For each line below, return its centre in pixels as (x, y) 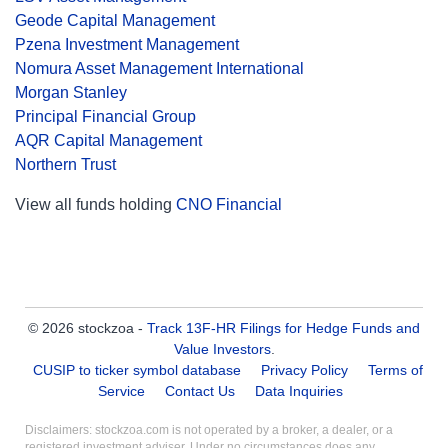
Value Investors (222, 349)
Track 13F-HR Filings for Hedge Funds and (283, 328)
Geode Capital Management (115, 20)
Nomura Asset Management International (159, 68)
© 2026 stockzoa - (87, 328)
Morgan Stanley (71, 92)
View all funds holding (95, 204)
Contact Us (199, 391)
